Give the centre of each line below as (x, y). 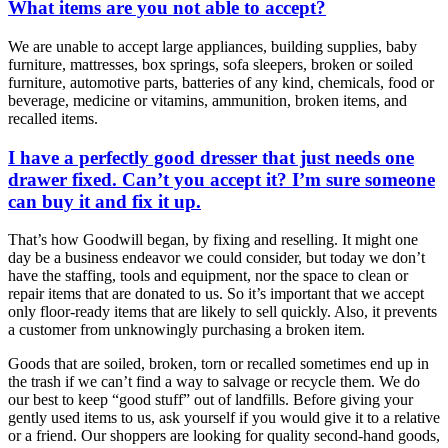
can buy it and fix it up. (104, 201)
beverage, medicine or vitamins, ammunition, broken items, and (207, 100)
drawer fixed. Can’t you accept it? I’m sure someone (221, 179)
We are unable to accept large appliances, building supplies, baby (212, 46)
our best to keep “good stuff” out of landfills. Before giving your (210, 400)
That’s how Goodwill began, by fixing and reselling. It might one (213, 240)
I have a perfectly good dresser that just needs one (211, 157)
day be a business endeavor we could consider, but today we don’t (216, 258)
